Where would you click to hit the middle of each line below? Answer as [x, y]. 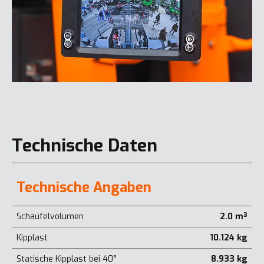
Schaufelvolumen [50, 217]
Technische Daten [85, 146]
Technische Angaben [84, 188]
